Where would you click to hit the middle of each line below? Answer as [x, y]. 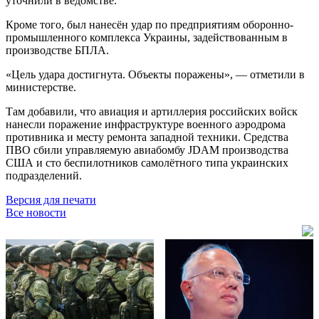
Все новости [36, 212]
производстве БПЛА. [57, 50]
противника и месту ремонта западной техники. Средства [147, 137]
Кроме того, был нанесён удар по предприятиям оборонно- [150, 24]
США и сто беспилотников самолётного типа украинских [147, 162]
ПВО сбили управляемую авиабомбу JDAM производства [147, 150]
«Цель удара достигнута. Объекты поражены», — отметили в [155, 74]
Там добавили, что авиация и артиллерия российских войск [152, 111]
